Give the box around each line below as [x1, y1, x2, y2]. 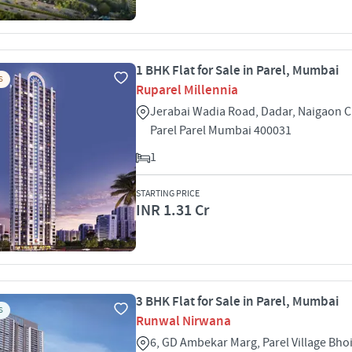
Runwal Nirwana [136, 313, 231, 330]
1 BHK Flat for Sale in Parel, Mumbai [136, 62, 339, 79]
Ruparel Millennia [136, 82, 238, 99]
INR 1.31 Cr [136, 200, 209, 221]
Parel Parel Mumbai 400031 [150, 123, 291, 138]
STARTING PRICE [136, 188, 200, 200]
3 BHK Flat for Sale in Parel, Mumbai [136, 293, 339, 310]
